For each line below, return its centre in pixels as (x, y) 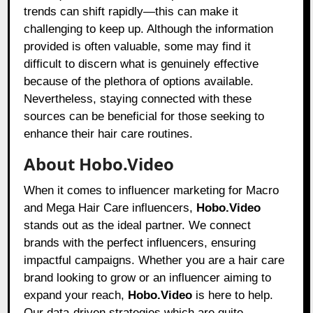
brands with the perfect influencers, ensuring (140, 243)
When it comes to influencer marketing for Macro (152, 191)
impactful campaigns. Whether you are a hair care (154, 261)
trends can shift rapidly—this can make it (131, 12)
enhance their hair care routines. (109, 134)
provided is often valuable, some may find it (138, 47)
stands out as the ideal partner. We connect (138, 226)
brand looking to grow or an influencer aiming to (148, 278)
